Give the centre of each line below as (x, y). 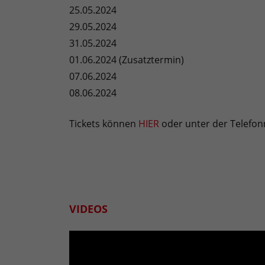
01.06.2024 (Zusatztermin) (127, 60)
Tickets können (104, 124)
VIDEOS (88, 209)
